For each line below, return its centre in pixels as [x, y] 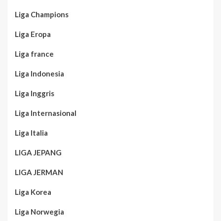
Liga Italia [31, 132]
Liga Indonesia [39, 73]
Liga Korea [33, 192]
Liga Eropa [33, 34]
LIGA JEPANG [38, 152]
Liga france [34, 54]
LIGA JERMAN [39, 172]
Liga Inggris [35, 93]
